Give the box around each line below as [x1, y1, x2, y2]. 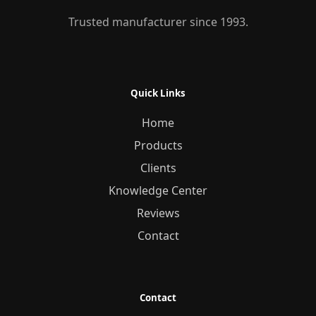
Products [133, 137, 183, 153]
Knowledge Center [109, 182, 207, 198]
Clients [140, 159, 176, 176]
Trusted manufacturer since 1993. [68, 13, 248, 30]
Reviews [136, 205, 180, 221]
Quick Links [130, 86, 186, 99]
